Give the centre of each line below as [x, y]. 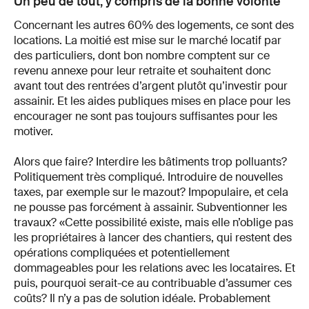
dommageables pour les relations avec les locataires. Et [154, 268]
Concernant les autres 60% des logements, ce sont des [154, 25]
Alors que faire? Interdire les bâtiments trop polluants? [150, 161]
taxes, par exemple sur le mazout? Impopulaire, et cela [151, 192]
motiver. [33, 131]
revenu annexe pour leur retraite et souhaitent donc [142, 70]
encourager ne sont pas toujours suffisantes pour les [146, 116]
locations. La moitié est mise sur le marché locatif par [148, 40]
